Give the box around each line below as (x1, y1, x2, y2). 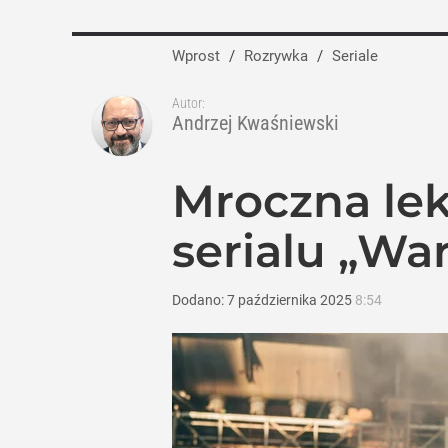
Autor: (172, 95, 205, 111)
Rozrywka (253, 47, 308, 65)
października (238, 292, 317, 308)
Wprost (172, 47, 220, 65)
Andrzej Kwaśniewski (172, 111, 339, 135)
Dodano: (172, 292, 227, 308)
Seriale (341, 47, 378, 65)
